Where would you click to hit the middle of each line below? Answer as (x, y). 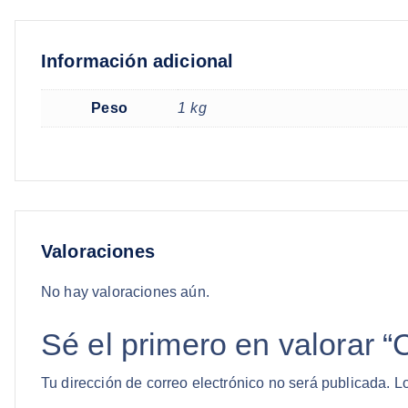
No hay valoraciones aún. (125, 291)
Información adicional (138, 61)
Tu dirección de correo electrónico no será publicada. (216, 382)
